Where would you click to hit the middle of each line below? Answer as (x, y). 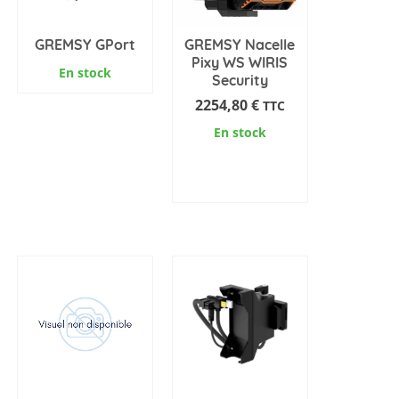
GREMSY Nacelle (240, 44)
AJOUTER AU (240, 166)
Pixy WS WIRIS (240, 62)
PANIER (240, 187)
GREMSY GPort (85, 44)
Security (240, 80)
